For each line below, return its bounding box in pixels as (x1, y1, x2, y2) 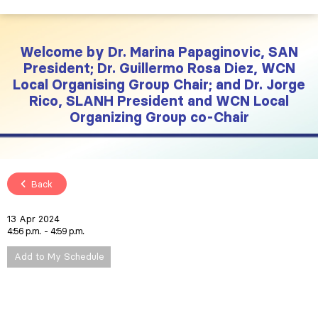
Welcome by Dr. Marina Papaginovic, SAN (20, 43, 298, 61)
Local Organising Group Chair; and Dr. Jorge (13, 76, 305, 94)
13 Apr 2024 (6, 212, 60, 224)
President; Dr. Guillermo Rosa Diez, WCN (23, 60, 295, 77)
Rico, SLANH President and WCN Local (29, 92, 289, 110)
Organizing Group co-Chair (69, 109, 249, 126)
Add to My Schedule (13, 251, 104, 263)
